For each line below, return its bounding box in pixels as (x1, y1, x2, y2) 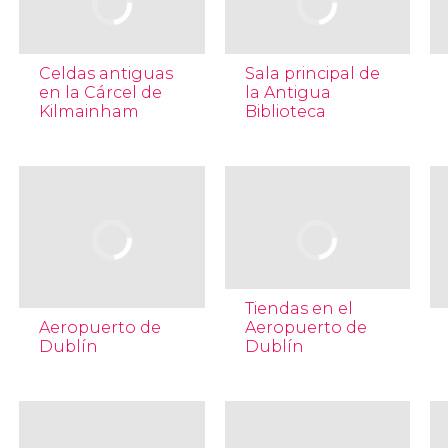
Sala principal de (244, 64, 380, 83)
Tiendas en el (244, 299, 353, 318)
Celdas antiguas (38, 64, 173, 83)
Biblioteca (244, 102, 326, 121)
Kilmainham (38, 102, 139, 121)
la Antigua (244, 83, 331, 102)
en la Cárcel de (38, 83, 162, 102)
